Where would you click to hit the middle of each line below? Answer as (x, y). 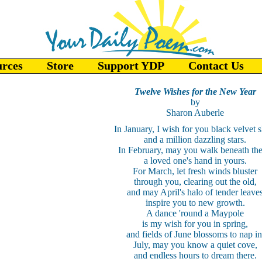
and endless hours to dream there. (195, 255)
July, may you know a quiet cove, (195, 245)
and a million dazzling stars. (195, 139)
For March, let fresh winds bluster (195, 171)
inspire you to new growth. (195, 203)
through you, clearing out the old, (195, 182)
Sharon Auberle (195, 113)
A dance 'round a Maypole (195, 213)
